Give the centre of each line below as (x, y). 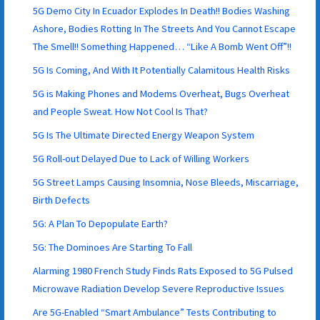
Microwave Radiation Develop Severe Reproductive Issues (159, 288)
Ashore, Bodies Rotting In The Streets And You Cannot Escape (165, 28)
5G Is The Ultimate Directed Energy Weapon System (144, 135)
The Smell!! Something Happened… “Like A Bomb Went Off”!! (162, 46)
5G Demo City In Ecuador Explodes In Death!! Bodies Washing (162, 10)
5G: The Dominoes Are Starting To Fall (113, 247)
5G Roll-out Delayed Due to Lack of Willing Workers (141, 158)
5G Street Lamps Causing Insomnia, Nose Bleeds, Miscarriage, (166, 182)
